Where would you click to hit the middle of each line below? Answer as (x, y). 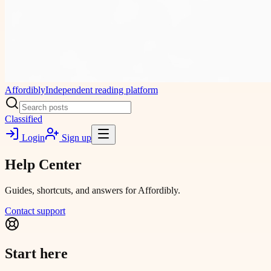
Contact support (35, 211)
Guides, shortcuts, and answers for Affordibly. (93, 190)
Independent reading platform (102, 90)
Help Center (43, 164)
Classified (24, 119)
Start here (36, 253)
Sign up (75, 138)
